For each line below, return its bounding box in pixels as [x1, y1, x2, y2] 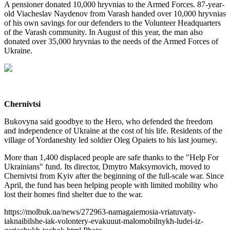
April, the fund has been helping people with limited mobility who [4, 181, 218, 189]
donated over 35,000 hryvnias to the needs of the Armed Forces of [4, 37, 218, 46]
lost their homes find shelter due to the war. [4, 190, 143, 199]
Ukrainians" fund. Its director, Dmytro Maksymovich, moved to [4, 162, 210, 171]
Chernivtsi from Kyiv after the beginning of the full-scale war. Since [4, 171, 224, 180]
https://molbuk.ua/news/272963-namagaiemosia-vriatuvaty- [4, 207, 196, 216]
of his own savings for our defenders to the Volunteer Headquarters [4, 18, 221, 27]
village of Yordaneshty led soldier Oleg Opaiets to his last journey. [4, 136, 217, 144]
